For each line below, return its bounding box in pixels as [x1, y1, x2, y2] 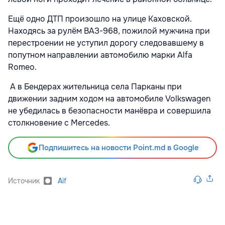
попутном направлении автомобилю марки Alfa [8, 49, 192, 60]
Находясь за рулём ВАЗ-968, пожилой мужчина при [8, 25, 210, 36]
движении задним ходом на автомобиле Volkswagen [8, 93, 210, 104]
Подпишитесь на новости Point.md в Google [38, 142, 199, 153]
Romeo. [8, 61, 37, 72]
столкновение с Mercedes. [8, 117, 110, 128]
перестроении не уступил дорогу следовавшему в [8, 37, 204, 48]
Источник [8, 176, 40, 185]
